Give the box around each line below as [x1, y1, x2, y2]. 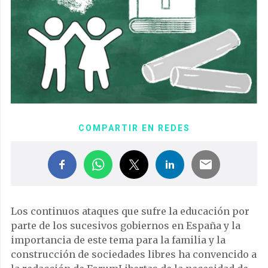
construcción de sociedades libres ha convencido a [11, 248, 257, 260]
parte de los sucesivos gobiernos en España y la [11, 219, 240, 232]
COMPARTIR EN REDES [78, 123, 190, 133]
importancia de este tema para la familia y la [11, 233, 226, 246]
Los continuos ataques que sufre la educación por [11, 205, 249, 217]
